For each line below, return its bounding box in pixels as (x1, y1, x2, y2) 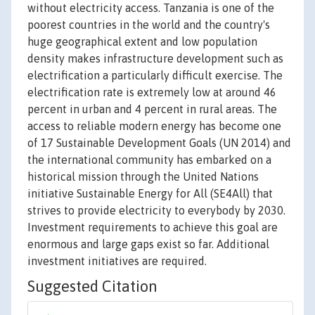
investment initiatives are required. (27, 255, 207, 268)
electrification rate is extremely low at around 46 (27, 86, 276, 99)
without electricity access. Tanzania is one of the (27, 1, 274, 15)
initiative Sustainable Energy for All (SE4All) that (27, 187, 273, 200)
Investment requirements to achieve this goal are (27, 221, 278, 234)
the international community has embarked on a (27, 153, 271, 167)
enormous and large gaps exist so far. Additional (27, 238, 269, 251)
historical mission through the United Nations (27, 170, 259, 184)
